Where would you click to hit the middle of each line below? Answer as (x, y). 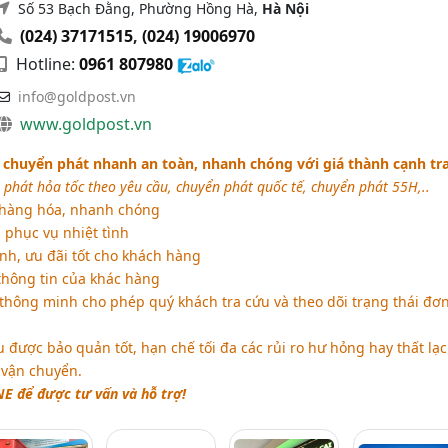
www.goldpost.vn (85, 124)
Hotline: (45, 64)
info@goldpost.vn (76, 97)
